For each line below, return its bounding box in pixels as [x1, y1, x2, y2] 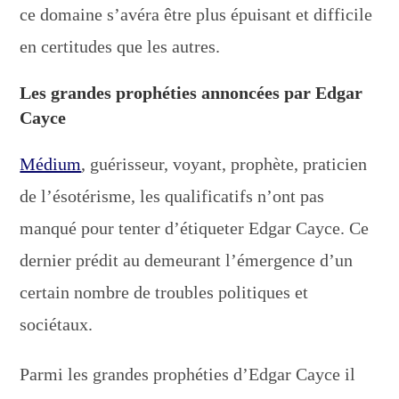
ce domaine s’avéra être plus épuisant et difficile [20, 4, 373, 24]
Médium [20, 153, 82, 174]
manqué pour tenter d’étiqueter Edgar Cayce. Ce [20, 217, 370, 238]
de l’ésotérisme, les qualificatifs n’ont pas [20, 185, 325, 206]
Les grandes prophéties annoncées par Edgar [20, 82, 363, 102]
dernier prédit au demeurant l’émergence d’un [20, 249, 354, 270]
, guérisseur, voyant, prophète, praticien [81, 153, 368, 174]
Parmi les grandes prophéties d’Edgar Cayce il [20, 363, 356, 384]
